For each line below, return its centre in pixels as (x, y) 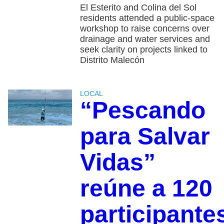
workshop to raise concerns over (144, 29)
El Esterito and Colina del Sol (138, 8)
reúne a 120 (146, 188)
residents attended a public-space (147, 18)
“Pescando (142, 110)
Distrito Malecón (112, 60)
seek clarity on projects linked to (143, 50)
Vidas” (117, 162)
